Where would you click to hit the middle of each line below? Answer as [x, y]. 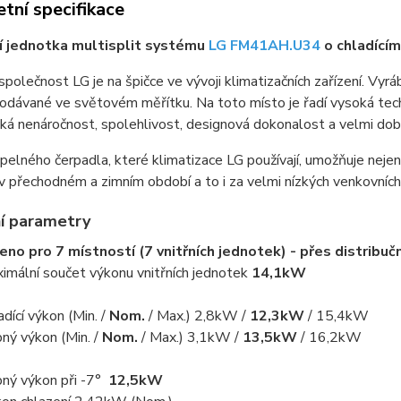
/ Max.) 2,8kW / [197, 316]
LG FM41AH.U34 [264, 45]
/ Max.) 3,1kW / [190, 337]
